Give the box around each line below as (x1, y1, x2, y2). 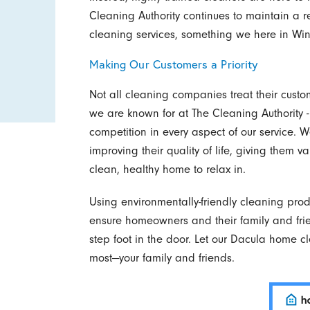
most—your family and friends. (89, 251, 235, 265)
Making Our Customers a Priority (89, 56, 258, 72)
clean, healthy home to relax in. (89, 162, 246, 176)
